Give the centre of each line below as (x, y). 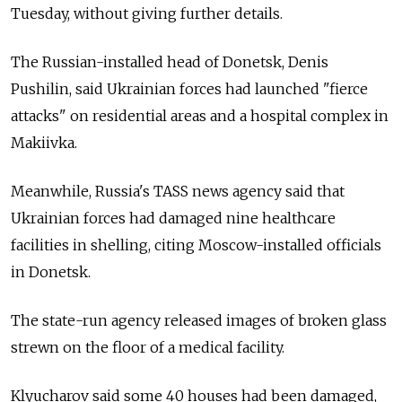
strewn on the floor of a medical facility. (148, 347)
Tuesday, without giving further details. (147, 13)
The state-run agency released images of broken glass (199, 320)
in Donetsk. (51, 272)
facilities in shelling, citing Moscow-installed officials (196, 245)
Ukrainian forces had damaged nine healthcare (173, 218)
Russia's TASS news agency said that (220, 191)
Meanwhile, (51, 191)
